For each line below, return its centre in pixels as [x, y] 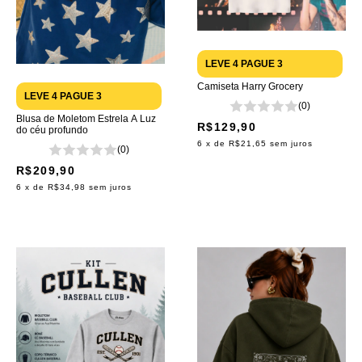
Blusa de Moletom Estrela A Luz [86, 119]
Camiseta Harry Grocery [250, 87]
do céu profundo [52, 130]
